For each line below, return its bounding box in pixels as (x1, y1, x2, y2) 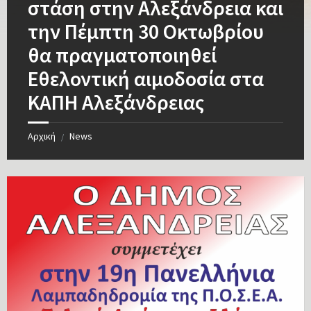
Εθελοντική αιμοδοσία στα (28, 65, 264, 92)
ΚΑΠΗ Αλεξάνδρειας (28, 89, 204, 116)
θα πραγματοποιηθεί (28, 42, 217, 69)
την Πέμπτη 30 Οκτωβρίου (28, 18, 264, 45)
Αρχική (28, 130, 56, 143)
